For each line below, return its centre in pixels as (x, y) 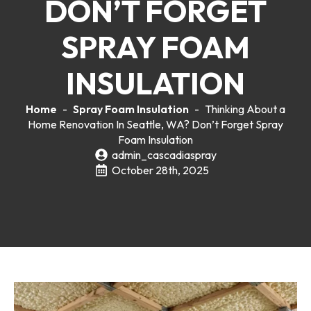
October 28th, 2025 (160, 170)
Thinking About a (245, 109)
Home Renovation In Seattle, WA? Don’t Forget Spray (155, 124)
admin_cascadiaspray (164, 155)
